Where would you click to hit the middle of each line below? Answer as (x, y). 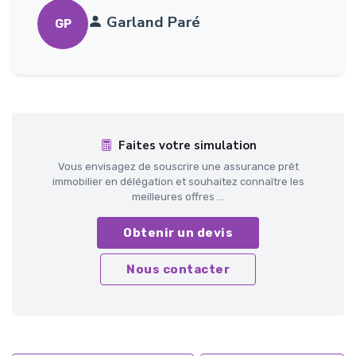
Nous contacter (178, 270)
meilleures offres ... (178, 197)
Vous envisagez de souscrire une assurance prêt (178, 167)
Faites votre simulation (187, 146)
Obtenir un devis (178, 233)
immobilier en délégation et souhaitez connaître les (178, 182)
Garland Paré (153, 22)
